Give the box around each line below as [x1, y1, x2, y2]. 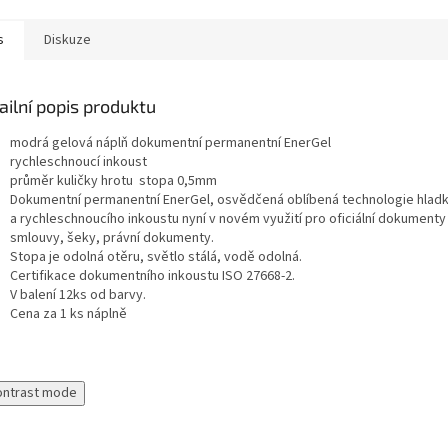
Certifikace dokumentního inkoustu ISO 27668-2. [10, 265, 295, 286]
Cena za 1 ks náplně [10, 303, 127, 324]
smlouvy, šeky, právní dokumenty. [10, 227, 214, 248]
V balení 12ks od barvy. [10, 284, 146, 305]
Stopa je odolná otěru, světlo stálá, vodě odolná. [10, 246, 302, 267]
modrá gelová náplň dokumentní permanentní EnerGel [10, 132, 331, 153]
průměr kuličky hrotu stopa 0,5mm [10, 170, 217, 191]
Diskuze [44, 29, 91, 50]
